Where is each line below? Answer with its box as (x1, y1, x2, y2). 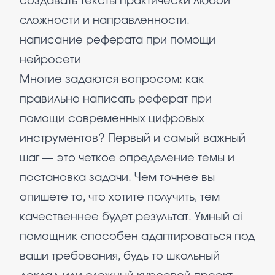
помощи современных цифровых (20, 114, 204, 125)
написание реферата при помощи (20, 35, 215, 46)
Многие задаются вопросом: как (20, 74, 204, 85)
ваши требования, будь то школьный (20, 251, 220, 262)
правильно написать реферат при (20, 94, 212, 105)
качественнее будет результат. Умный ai (20, 212, 242, 223)
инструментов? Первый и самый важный (20, 133, 246, 144)
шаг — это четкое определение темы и (20, 153, 234, 164)
